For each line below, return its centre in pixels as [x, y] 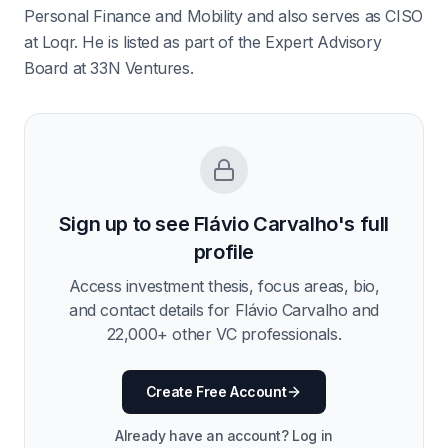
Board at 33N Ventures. [109, 68]
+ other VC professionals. [249, 334]
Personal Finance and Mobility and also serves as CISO [223, 16]
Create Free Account [216, 391]
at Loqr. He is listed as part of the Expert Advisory [203, 42]
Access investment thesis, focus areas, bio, [224, 286]
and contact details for [152, 310]
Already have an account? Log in [224, 435]
